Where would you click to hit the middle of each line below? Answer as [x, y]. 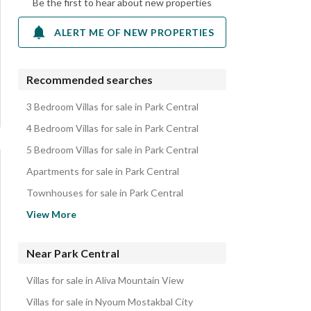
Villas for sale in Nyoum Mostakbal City [110, 302]
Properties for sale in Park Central [100, 247]
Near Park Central [73, 253]
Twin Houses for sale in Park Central [105, 204]
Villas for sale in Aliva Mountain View [105, 280]
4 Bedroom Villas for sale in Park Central [112, 128]
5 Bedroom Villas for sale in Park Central [112, 150]
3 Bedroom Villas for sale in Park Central [112, 107]
